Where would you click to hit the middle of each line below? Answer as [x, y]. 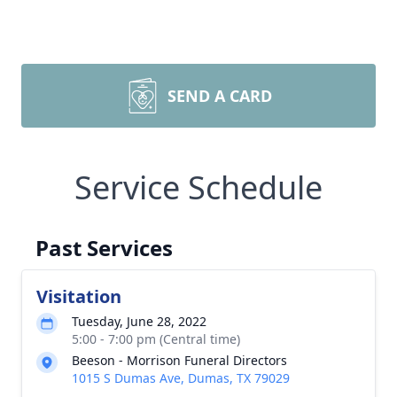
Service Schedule [198, 187]
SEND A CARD [220, 96]
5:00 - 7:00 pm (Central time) [156, 339]
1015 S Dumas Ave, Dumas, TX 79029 [181, 378]
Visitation [79, 296]
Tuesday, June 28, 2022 [139, 321]
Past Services [104, 248]
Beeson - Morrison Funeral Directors [179, 360]
